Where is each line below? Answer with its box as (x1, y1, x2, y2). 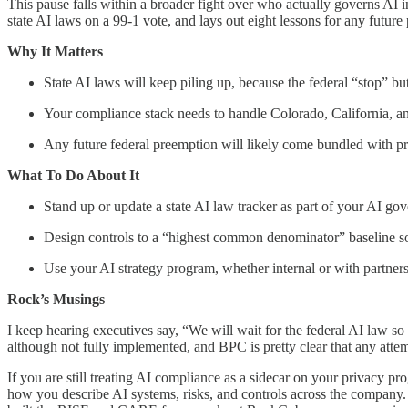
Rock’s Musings (7, 291, 105, 308)
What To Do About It (7, 168, 139, 184)
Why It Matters (7, 44, 103, 60)
